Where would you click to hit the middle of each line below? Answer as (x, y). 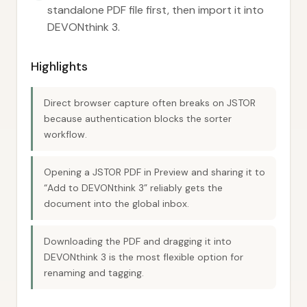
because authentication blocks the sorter (138, 119)
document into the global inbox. (116, 204)
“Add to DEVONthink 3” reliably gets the (133, 188)
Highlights (59, 66)
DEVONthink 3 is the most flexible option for (144, 257)
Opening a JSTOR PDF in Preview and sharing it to (155, 172)
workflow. (65, 134)
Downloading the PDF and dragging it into (138, 241)
